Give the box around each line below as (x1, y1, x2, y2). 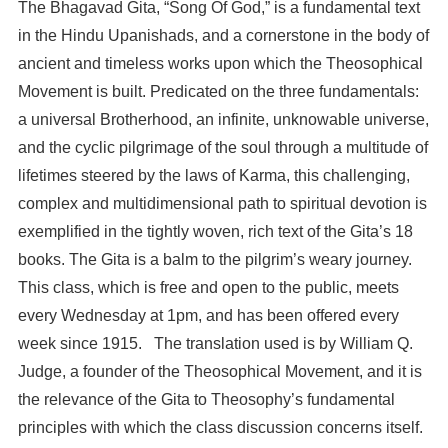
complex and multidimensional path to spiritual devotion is (17, 195, 427, 213)
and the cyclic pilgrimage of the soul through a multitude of (17, 139, 428, 157)
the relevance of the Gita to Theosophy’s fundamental (17, 391, 395, 409)
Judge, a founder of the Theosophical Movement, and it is (17, 363, 422, 381)
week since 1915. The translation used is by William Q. (17, 335, 413, 353)
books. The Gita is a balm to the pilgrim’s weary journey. (17, 251, 412, 269)
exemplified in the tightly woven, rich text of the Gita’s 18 (17, 223, 413, 241)
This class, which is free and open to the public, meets (17, 279, 399, 297)
